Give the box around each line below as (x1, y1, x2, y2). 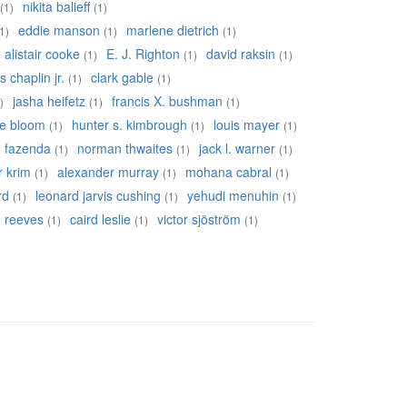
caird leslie (70, 210, 131, 229)
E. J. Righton (106, 45, 180, 64)
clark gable (91, 68, 154, 87)
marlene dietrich (126, 21, 219, 40)
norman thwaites (77, 139, 173, 158)
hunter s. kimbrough (72, 115, 187, 134)
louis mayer (213, 115, 280, 134)
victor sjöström (157, 210, 241, 229)
